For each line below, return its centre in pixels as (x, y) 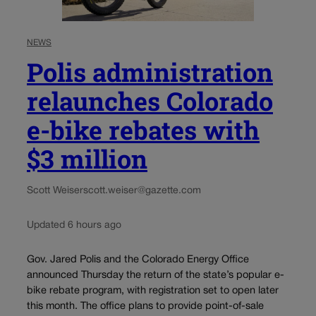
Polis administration (150, 72)
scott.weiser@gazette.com (142, 190)
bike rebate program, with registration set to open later (153, 291)
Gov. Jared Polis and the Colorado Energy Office (138, 260)
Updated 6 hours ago (74, 225)
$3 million (87, 158)
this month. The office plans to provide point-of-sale (145, 307)
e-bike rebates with (143, 129)
